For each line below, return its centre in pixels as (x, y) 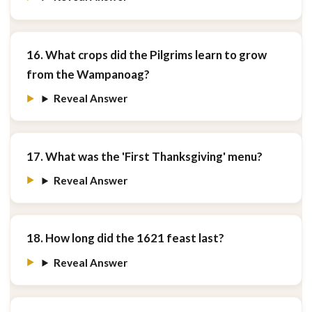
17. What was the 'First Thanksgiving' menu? (144, 156)
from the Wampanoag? (88, 74)
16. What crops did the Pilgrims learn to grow (146, 54)
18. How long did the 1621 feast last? (125, 238)
